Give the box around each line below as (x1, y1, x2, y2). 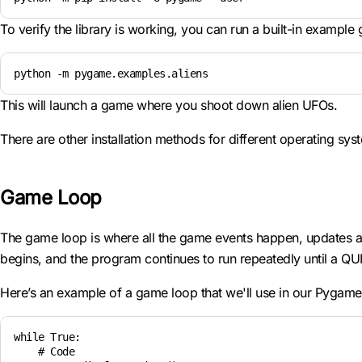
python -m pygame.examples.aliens (14, 67, 208, 80)
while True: (14, 330, 81, 343)
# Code (14, 345, 74, 358)
